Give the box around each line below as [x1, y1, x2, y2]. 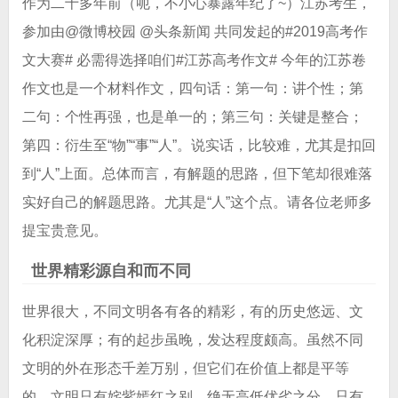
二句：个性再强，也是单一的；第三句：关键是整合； [21, 109, 363, 125]
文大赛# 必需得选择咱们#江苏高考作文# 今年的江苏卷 [21, 52, 366, 68]
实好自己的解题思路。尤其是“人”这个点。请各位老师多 [21, 195, 372, 211]
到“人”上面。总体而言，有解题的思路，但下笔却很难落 [21, 166, 372, 182]
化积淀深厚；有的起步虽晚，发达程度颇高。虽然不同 [21, 332, 363, 348]
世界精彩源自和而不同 [30, 262, 191, 281]
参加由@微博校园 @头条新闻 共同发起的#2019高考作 [21, 24, 368, 40]
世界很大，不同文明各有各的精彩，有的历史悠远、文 [21, 304, 363, 320]
